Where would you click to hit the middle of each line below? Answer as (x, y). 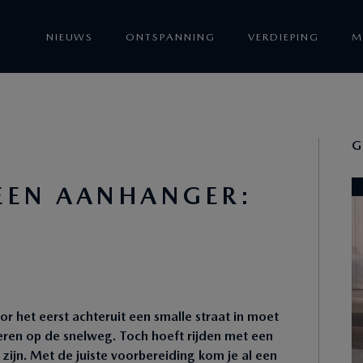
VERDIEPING (284, 36)
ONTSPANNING (171, 36)
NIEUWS (70, 36)
